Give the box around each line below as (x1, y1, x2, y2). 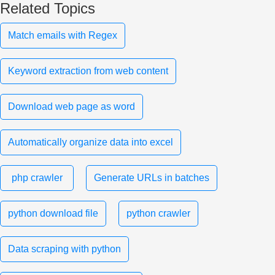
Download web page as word (8, 101, 135, 112)
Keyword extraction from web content (8, 65, 168, 76)
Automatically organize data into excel (8, 136, 173, 147)
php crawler (11, 172, 63, 183)
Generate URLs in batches (94, 172, 209, 183)
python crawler (126, 207, 190, 219)
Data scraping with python (8, 243, 121, 254)
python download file (8, 207, 98, 219)
